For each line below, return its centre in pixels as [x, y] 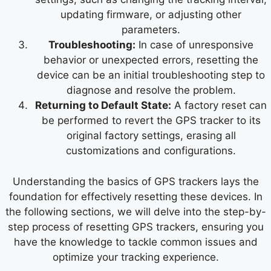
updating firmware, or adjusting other [151, 15]
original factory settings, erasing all [151, 136]
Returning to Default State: [103, 106]
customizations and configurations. [151, 151]
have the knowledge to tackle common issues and [135, 242]
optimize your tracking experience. [135, 257]
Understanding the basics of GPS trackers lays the [135, 181]
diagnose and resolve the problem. [151, 90]
